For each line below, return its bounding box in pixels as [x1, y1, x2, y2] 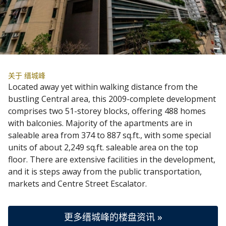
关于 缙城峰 [8, 71, 45, 81]
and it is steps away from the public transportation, [8, 166, 202, 178]
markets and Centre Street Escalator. [8, 178, 147, 190]
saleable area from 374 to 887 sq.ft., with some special [8, 130, 211, 141]
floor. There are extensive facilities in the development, [8, 154, 215, 165]
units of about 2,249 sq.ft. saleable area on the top [8, 142, 198, 153]
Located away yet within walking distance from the [8, 81, 198, 93]
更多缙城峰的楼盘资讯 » [64, 211, 162, 223]
